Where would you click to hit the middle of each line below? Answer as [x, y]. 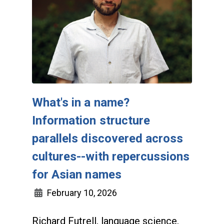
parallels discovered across [108, 138]
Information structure [91, 120]
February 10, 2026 [81, 192]
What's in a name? [81, 102]
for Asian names [77, 174]
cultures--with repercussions [111, 156]
